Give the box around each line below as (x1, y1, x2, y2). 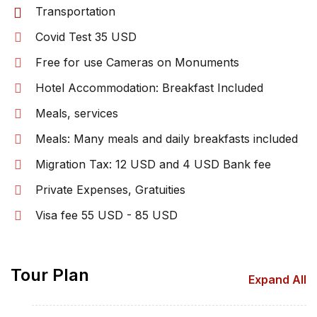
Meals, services (35, 106, 118, 120)
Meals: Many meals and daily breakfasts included (35, 132, 298, 146)
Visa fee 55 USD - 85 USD (35, 208, 178, 222)
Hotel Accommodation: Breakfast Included (35, 81, 263, 95)
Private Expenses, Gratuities (35, 183, 185, 197)
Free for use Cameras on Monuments (35, 55, 239, 69)
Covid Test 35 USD (35, 30, 137, 44)
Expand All (248, 272, 306, 287)
